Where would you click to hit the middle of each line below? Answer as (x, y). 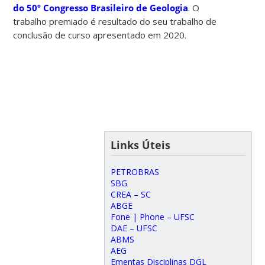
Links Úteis (140, 145)
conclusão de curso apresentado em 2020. (100, 35)
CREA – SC (130, 194)
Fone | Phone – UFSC (152, 216)
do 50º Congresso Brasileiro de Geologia (101, 7)
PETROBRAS (135, 172)
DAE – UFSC (134, 228)
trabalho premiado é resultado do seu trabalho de (115, 21)
